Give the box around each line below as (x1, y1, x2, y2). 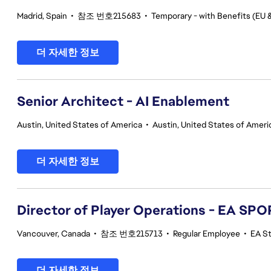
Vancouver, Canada (17, 228, 90, 239)
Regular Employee (173, 228, 240, 239)
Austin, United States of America (17, 119, 142, 130)
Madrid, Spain (17, 10, 67, 21)
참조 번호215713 (100, 228, 163, 239)
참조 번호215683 (77, 10, 141, 21)
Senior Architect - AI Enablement (17, 93, 229, 110)
